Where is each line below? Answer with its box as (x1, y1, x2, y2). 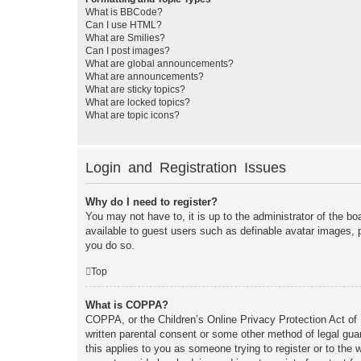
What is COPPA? (85, 299, 168, 312)
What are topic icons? (85, 109, 180, 121)
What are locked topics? (85, 96, 190, 108)
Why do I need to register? (85, 195, 218, 208)
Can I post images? (85, 44, 170, 56)
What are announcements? (85, 70, 204, 82)
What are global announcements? (85, 57, 234, 69)
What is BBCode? (85, 6, 163, 18)
